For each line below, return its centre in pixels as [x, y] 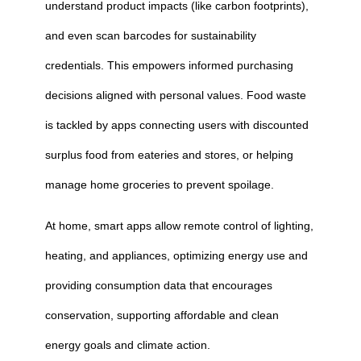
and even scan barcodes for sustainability [150, 35]
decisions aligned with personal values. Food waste [175, 95]
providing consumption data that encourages [158, 285]
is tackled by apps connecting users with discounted [176, 125]
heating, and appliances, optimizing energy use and [176, 255]
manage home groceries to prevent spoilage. [159, 185]
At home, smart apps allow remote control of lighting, [179, 226]
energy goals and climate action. [127, 345]
